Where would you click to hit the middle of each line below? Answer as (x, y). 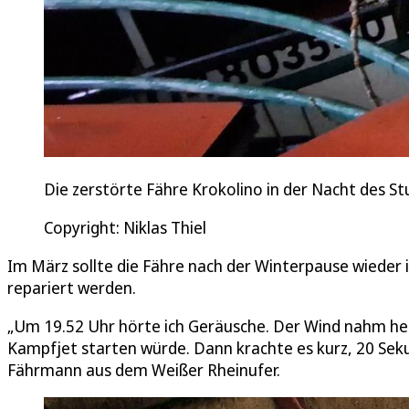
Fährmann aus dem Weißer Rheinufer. (144, 370)
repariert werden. (72, 288)
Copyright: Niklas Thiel (125, 228)
